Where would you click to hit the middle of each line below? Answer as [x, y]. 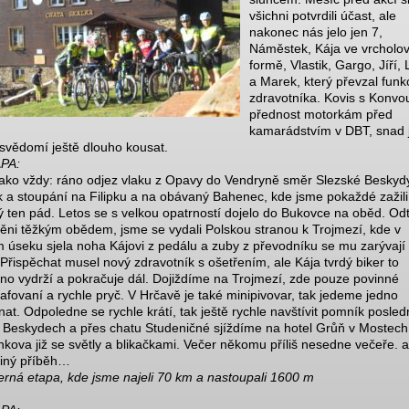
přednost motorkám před [321, 114]
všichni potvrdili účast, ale [323, 16]
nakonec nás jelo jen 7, [316, 32]
